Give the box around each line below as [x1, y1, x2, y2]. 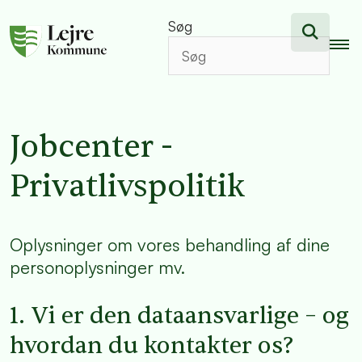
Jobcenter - [10, 126, 173, 166]
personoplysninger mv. [10, 255, 185, 278]
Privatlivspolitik [10, 166, 245, 206]
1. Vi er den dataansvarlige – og [10, 300, 349, 330]
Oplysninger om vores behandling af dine [10, 233, 330, 255]
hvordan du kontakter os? [10, 330, 293, 360]
